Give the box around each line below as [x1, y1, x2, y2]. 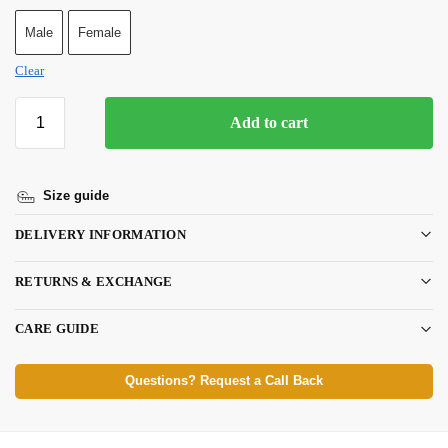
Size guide [43, 188, 109, 204]
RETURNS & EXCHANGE [15, 273, 173, 289]
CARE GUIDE [15, 321, 99, 337]
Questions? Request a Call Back [125, 373, 323, 388]
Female [78, 25, 121, 41]
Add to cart [230, 114, 308, 132]
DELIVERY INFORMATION [15, 226, 186, 242]
